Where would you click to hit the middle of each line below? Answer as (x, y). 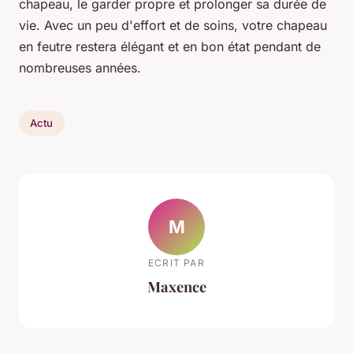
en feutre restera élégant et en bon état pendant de (170, 47)
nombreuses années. (80, 68)
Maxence (176, 286)
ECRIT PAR (176, 262)
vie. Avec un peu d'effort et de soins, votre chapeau (173, 26)
